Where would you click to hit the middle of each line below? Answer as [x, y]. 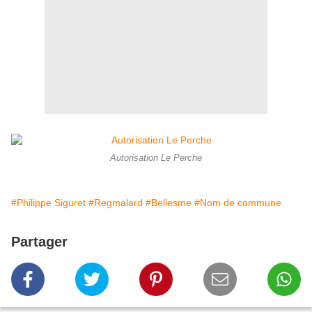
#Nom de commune [238, 203]
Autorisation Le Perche [156, 158]
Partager [39, 242]
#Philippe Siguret [48, 203]
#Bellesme [169, 203]
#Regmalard [116, 203]
